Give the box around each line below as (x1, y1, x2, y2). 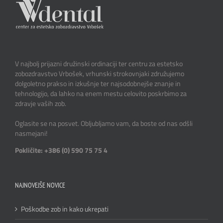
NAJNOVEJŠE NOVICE (15, 180, 65, 190)
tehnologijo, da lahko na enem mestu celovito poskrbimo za (15, 88, 187, 99)
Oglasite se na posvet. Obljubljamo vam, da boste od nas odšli (15, 117, 193, 128)
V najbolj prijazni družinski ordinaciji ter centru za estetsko (15, 58, 183, 69)
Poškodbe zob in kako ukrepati (21, 203, 109, 214)
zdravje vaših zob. (15, 98, 66, 109)
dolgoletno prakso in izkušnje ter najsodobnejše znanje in (15, 78, 181, 89)
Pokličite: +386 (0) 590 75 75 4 (15, 144, 108, 155)
